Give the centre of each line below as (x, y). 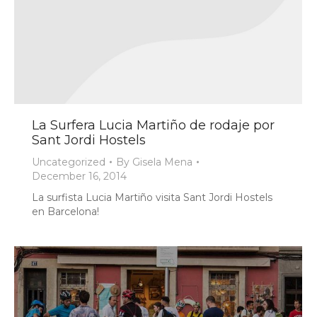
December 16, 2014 (79, 176)
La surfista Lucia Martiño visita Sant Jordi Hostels (152, 197)
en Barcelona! (65, 211)
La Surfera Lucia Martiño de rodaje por (153, 125)
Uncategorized (69, 162)
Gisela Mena (162, 162)
